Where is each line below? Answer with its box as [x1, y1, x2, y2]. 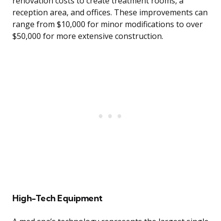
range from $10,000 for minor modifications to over [12, 19, 203, 30]
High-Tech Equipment [12, 192, 103, 204]
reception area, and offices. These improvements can [12, 7, 208, 18]
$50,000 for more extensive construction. [12, 31, 163, 42]
